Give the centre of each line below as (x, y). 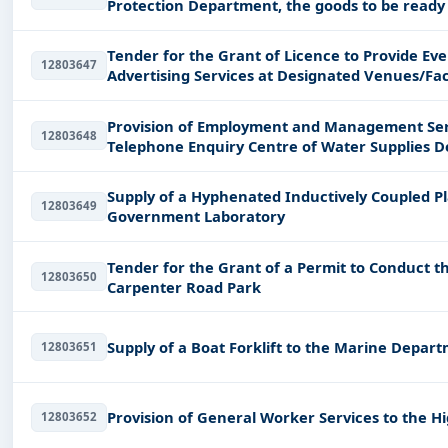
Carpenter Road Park (183, 286)
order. (128, 25)
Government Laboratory (195, 216)
